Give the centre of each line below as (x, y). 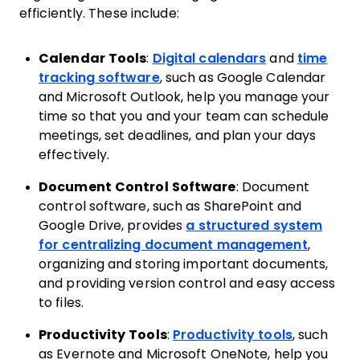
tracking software (99, 78)
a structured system (254, 226)
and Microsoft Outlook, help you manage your (184, 97)
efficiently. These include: (99, 14)
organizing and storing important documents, (184, 264)
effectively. (78, 155)
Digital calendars (209, 59)
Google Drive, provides (112, 226)
